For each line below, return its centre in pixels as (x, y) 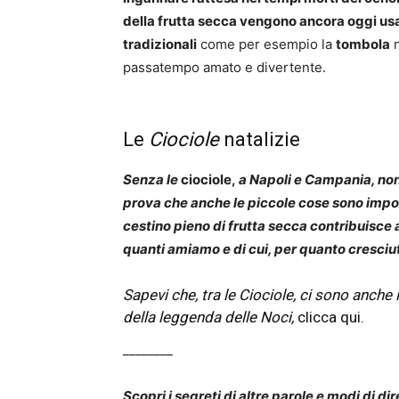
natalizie (260, 140)
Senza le (151, 180)
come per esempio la (266, 45)
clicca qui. (331, 318)
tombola (363, 45)
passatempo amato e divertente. (224, 68)
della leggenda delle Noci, (210, 318)
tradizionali (160, 45)
